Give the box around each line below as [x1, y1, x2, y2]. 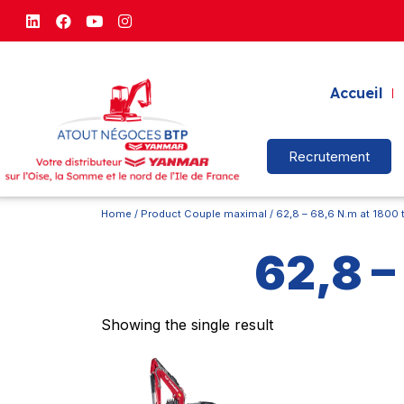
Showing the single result [101, 315, 273, 334]
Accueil [329, 84, 382, 103]
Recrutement [289, 148, 371, 166]
